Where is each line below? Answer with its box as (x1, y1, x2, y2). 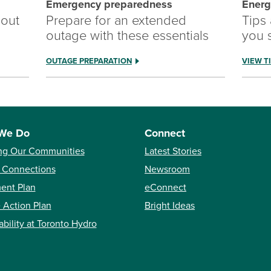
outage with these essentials (45, 28, 209, 44)
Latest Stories (145, 145, 201, 158)
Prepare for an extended (45, 13, 186, 29)
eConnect (145, 181, 186, 194)
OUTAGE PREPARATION (45, 56, 132, 67)
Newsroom (145, 163, 190, 176)
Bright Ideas (145, 200, 195, 212)
